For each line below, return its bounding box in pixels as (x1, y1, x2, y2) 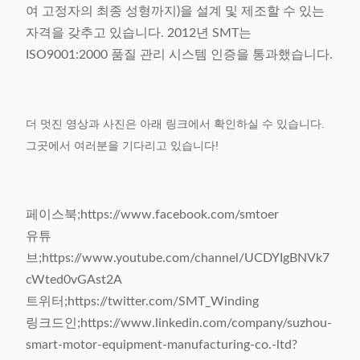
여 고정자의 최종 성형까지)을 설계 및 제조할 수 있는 (26, 5, 325, 18)
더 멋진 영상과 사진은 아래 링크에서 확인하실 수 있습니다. (26, 117, 325, 131)
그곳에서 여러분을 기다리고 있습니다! (26, 139, 219, 153)
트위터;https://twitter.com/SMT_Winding (26, 295, 259, 309)
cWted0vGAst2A (26, 273, 122, 287)
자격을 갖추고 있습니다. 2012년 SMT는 (26, 27, 252, 40)
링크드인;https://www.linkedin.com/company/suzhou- (26, 317, 332, 330)
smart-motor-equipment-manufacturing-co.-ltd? (26, 338, 297, 352)
